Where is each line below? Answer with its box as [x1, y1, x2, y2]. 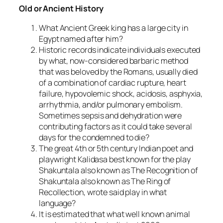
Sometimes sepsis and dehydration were [39, 110, 182, 121]
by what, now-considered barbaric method [39, 55, 189, 66]
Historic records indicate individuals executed [39, 44, 201, 55]
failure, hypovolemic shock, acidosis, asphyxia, [39, 88, 203, 99]
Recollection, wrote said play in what [39, 186, 167, 198]
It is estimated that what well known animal [39, 208, 190, 220]
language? [39, 197, 76, 209]
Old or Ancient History [19, 3, 104, 14]
